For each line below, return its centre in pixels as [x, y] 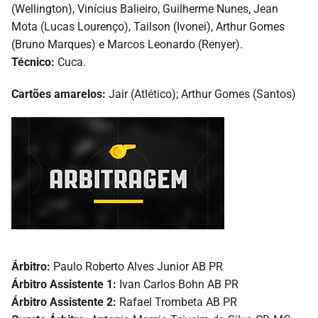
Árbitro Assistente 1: [64, 284]
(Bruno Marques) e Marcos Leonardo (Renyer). [127, 44]
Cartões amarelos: [60, 94]
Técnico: [33, 62]
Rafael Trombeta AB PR [177, 302]
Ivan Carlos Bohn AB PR [177, 284]
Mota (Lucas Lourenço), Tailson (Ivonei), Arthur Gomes [148, 26]
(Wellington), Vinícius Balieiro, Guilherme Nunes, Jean [145, 9]
